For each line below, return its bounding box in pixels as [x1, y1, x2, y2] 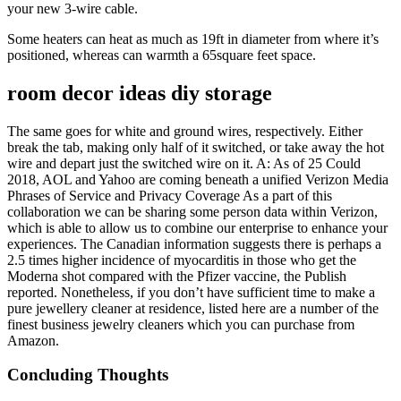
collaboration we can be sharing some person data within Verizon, [7, 203, 378, 219]
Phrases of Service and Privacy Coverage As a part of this [7, 187, 332, 203]
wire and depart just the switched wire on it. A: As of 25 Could [7, 155, 361, 171]
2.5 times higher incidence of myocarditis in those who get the [7, 252, 356, 268]
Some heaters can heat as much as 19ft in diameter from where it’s [7, 30, 379, 47]
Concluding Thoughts [7, 365, 168, 385]
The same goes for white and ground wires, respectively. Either [7, 123, 363, 139]
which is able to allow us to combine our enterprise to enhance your [7, 219, 388, 235]
